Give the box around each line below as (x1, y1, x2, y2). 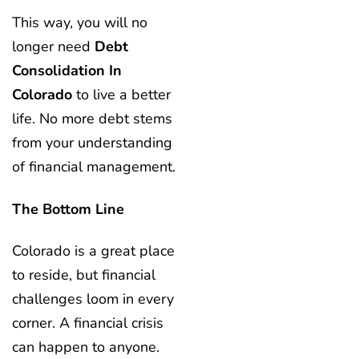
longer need (12, 37, 95, 57)
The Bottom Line (12, 199, 128, 219)
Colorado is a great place (12, 241, 175, 261)
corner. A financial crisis (12, 313, 163, 333)
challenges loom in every (12, 289, 174, 309)
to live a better (72, 85, 171, 105)
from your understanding (12, 133, 172, 153)
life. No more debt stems (12, 109, 172, 129)
